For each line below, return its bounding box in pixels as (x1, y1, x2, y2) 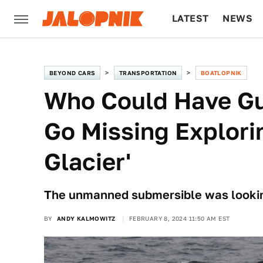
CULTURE (172, 50, 217, 62)
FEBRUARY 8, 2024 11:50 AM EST (129, 215, 230, 222)
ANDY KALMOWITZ (56, 215, 116, 222)
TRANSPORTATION (119, 69, 177, 76)
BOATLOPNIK (200, 69, 242, 76)
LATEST (172, 13, 209, 24)
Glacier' (44, 148, 131, 176)
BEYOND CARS (49, 69, 96, 76)
